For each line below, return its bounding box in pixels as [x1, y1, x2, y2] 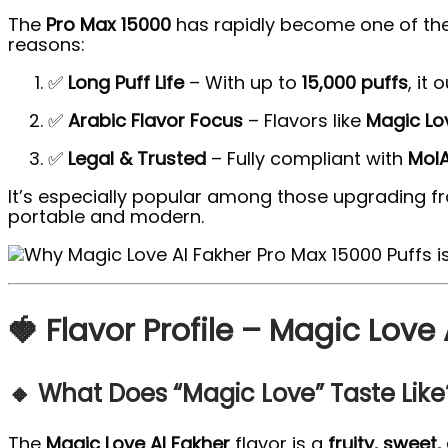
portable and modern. [8, 204, 204, 230]
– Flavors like [243, 108, 366, 134]
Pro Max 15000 [46, 12, 171, 38]
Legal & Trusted [68, 146, 206, 172]
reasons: [8, 32, 85, 58]
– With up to [184, 70, 302, 96]
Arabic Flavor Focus [68, 108, 243, 134]
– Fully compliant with [206, 146, 408, 172]
